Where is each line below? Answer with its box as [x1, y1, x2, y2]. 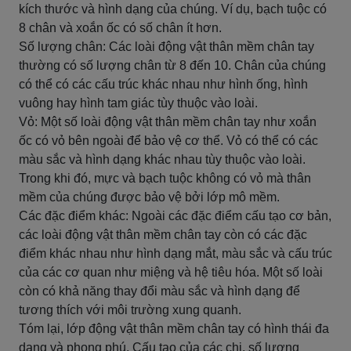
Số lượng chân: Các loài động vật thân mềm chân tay [19, 40, 314, 53]
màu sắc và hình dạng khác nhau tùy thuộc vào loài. [19, 153, 306, 166]
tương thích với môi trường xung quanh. [19, 303, 241, 317]
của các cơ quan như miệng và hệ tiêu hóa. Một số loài [19, 266, 323, 279]
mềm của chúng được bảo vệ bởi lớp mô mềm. [19, 190, 280, 204]
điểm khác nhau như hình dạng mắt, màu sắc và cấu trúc [19, 247, 332, 260]
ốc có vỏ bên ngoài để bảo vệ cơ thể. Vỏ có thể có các [19, 134, 318, 147]
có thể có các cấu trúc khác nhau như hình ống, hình [19, 78, 308, 91]
